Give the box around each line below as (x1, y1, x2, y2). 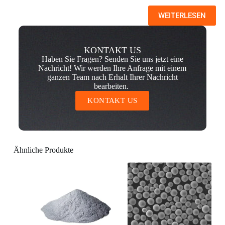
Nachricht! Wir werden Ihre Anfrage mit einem (38, 63, 187, 72)
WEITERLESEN (158, 11, 206, 20)
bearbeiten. (94, 81, 131, 90)
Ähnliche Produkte (13, 145, 73, 154)
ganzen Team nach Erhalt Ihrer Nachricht (47, 72, 178, 81)
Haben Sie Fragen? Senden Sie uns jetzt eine (41, 54, 183, 63)
